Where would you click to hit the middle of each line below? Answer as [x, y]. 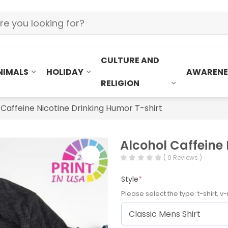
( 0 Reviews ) [183, 158]
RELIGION [120, 83]
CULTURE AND [130, 60]
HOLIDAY [65, 72]
